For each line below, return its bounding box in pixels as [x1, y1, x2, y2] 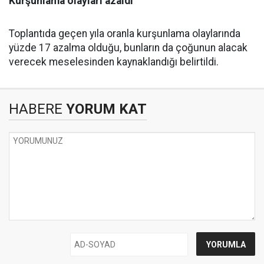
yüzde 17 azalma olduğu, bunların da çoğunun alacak [9, 42, 247, 54]
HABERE [9, 101, 62, 118]
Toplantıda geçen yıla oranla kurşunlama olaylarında [9, 28, 240, 40]
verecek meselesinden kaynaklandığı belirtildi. [9, 56, 219, 68]
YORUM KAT [62, 101, 147, 118]
